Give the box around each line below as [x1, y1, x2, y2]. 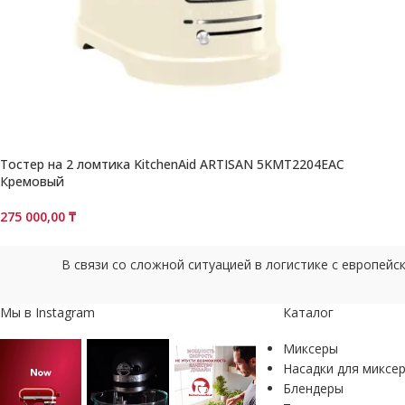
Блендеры [282, 379, 344, 397]
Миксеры [282, 339, 338, 357]
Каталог [282, 303, 334, 321]
